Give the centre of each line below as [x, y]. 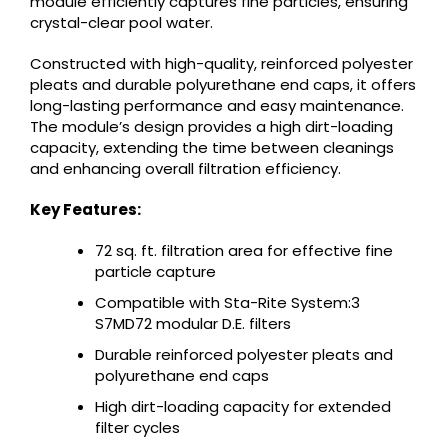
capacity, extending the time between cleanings [212, 147]
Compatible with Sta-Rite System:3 [227, 302]
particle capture [155, 271]
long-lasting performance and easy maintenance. [217, 105]
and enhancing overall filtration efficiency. [185, 168]
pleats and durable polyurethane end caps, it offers [223, 84]
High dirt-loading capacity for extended [243, 406]
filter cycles [137, 427]
